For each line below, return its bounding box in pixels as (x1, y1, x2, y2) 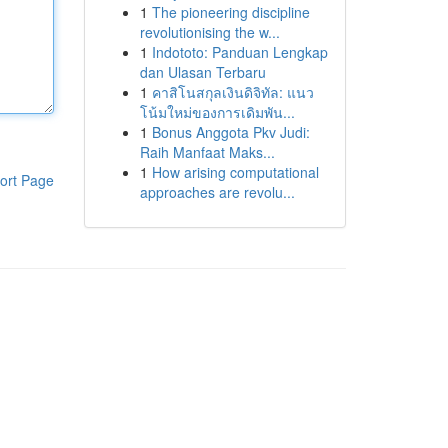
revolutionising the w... (139, 22, 280, 42)
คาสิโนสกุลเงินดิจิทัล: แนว (151, 82, 314, 102)
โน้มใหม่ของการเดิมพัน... (139, 102, 295, 122)
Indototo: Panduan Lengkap (151, 42, 328, 62)
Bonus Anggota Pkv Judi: (151, 122, 310, 142)
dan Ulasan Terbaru (139, 62, 266, 82)
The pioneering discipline (151, 2, 310, 22)
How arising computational (151, 162, 319, 182)
